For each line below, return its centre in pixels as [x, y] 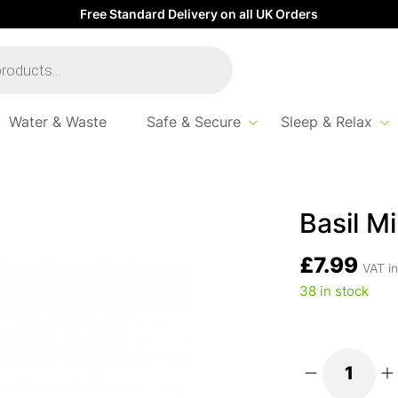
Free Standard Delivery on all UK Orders [199, 15]
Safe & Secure [193, 124]
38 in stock [334, 293]
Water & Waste [57, 124]
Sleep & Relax [326, 124]
